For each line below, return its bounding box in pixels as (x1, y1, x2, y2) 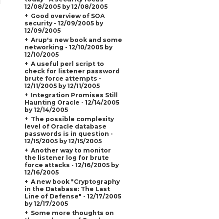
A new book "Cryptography (30, 177, 120, 185)
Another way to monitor (30, 146, 111, 154)
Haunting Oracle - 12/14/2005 (24, 98, 119, 106)
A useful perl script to (30, 60, 104, 67)
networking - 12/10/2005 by (24, 43, 112, 51)
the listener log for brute (24, 153, 109, 161)
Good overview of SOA (30, 12, 105, 20)
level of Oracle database (24, 122, 107, 130)
